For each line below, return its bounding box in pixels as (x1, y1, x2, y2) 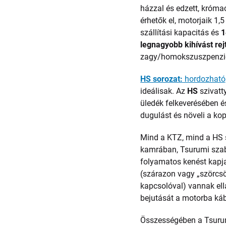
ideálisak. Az (140, 86, 188, 96)
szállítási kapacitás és (140, 28, 221, 37)
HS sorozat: (140, 74, 183, 84)
